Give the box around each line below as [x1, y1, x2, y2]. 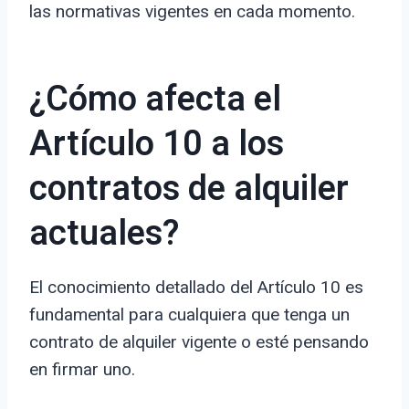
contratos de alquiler [29, 163, 349, 215]
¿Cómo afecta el [29, 74, 281, 126]
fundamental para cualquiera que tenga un [29, 304, 350, 326]
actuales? [29, 208, 179, 260]
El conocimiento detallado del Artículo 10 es [29, 277, 363, 299]
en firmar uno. [29, 359, 135, 381]
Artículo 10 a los [29, 119, 284, 171]
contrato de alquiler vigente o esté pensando [29, 331, 369, 353]
